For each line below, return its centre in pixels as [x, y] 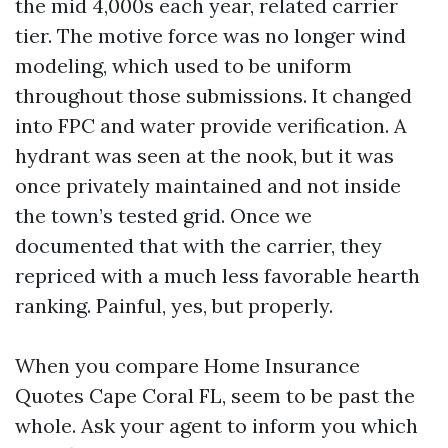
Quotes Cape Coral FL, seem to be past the [215, 395]
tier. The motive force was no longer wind [210, 35]
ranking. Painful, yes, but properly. [174, 305]
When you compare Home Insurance [187, 365]
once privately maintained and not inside [208, 185]
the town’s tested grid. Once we [163, 215]
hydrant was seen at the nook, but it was [204, 155]
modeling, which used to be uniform [183, 65]
